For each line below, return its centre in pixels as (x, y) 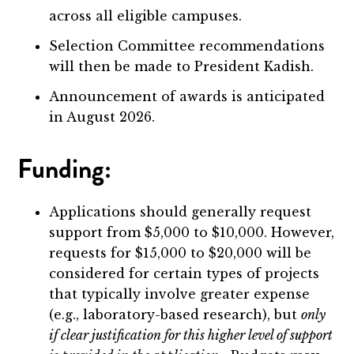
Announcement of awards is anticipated (187, 97)
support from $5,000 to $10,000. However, (192, 233)
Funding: (65, 169)
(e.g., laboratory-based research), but (175, 315)
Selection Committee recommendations (187, 46)
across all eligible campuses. (148, 16)
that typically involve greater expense (180, 294)
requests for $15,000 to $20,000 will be (181, 253)
